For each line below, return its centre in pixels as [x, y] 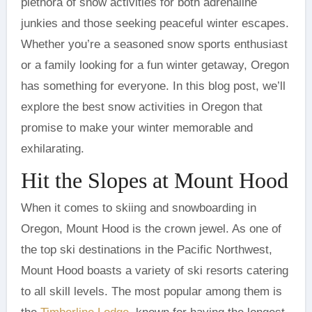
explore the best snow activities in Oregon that [141, 107]
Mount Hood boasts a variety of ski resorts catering [154, 270]
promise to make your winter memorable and [136, 128]
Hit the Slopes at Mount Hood [154, 180]
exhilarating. [52, 149]
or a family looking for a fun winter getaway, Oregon [155, 65]
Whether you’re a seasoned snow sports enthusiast [154, 44]
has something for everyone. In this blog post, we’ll [153, 86]
